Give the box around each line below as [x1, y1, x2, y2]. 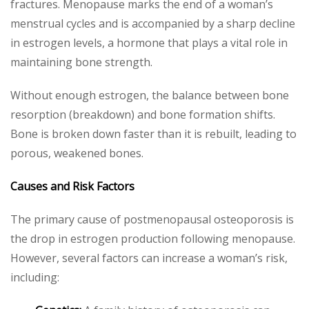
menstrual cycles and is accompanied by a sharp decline [10, 16, 295, 31]
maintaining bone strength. [10, 54, 152, 70]
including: [10, 270, 59, 285]
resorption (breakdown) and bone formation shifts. [10, 107, 275, 122]
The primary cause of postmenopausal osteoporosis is [10, 212, 294, 227]
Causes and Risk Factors [10, 179, 134, 194]
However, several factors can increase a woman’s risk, [10, 250, 288, 266]
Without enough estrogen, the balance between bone [10, 88, 289, 103]
